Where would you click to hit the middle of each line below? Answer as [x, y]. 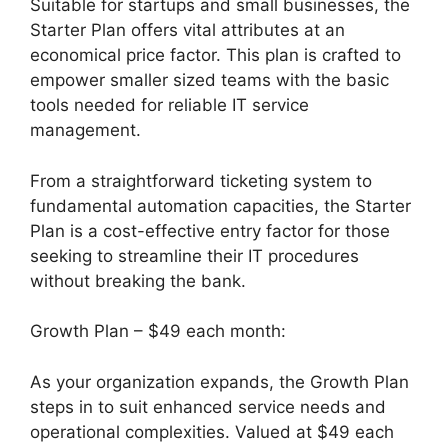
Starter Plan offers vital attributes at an [187, 30]
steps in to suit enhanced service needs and [208, 406]
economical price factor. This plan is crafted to [215, 55]
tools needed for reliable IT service [169, 105]
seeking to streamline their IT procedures [194, 255]
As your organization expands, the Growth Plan [219, 381]
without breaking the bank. [138, 280]
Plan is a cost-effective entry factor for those [210, 230]
